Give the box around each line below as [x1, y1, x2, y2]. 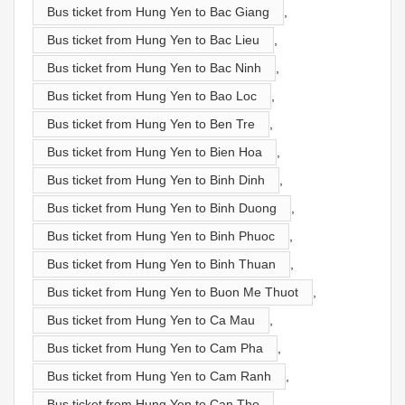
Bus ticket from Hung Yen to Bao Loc [47, 88, 257, 103]
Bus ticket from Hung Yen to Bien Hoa [47, 144, 262, 159]
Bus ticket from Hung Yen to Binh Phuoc [47, 228, 275, 243]
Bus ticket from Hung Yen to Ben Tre [47, 116, 255, 131]
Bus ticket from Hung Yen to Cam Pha [47, 340, 263, 355]
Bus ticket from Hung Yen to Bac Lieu [47, 32, 259, 47]
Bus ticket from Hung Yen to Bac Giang [47, 4, 269, 19]
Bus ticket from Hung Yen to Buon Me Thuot [47, 284, 298, 299]
